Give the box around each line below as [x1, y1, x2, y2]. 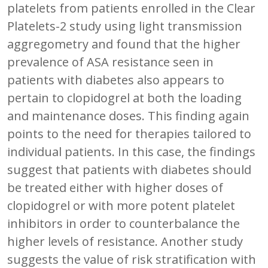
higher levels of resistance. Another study [7, 233, 243, 249]
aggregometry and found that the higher [7, 35, 240, 52]
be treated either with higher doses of [7, 179, 223, 196]
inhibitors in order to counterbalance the [7, 215, 240, 232]
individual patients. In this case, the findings [7, 143, 255, 160]
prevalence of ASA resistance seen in [7, 53, 214, 70]
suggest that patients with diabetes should [7, 161, 251, 178]
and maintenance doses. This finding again [7, 107, 249, 124]
